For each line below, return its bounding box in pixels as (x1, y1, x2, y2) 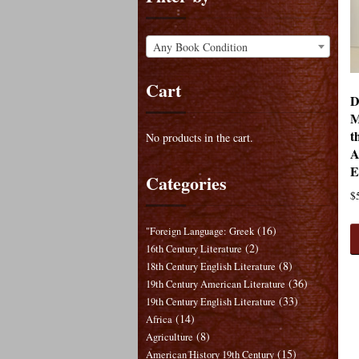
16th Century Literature (146, 242, 242, 256)
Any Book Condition (153, 38, 248, 54)
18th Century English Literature (146, 260, 276, 274)
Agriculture (146, 330, 193, 345)
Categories (146, 170, 227, 197)
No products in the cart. (146, 130, 253, 146)
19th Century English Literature (146, 295, 276, 309)
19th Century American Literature (146, 277, 285, 292)
